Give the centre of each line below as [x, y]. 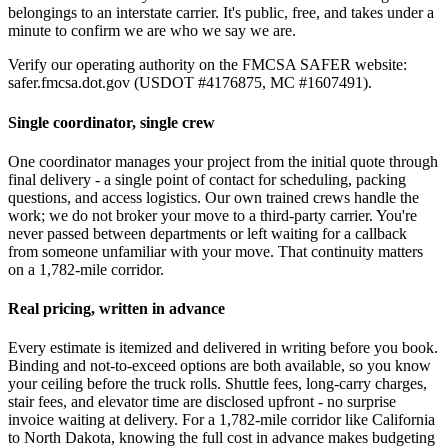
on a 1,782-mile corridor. [86, 269]
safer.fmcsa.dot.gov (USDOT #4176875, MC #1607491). [190, 83]
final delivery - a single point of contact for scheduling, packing [207, 179]
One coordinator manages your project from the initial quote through [223, 161]
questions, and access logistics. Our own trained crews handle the [213, 197]
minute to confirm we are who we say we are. [152, 31]
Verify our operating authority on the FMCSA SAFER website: [207, 65]
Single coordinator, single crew [111, 122]
